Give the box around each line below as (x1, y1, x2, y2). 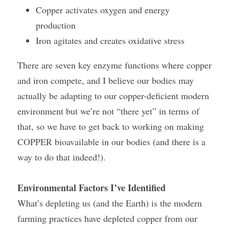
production (36, 19, 76, 31)
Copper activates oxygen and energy (36, 4, 170, 16)
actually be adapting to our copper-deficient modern (17, 89, 209, 102)
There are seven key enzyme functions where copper (17, 59, 212, 71)
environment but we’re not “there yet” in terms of (17, 105, 199, 117)
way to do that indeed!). (17, 151, 106, 163)
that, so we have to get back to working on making (17, 120, 204, 132)
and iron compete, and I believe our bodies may (17, 74, 194, 86)
